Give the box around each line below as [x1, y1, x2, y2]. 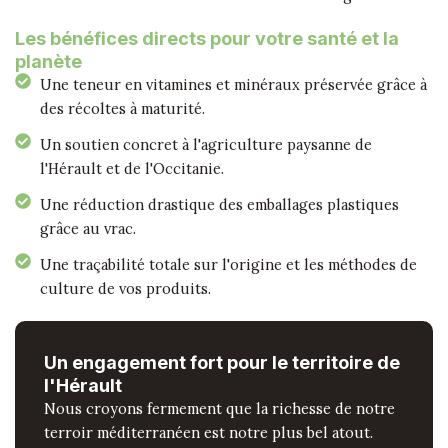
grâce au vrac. [40, 219, 136, 239]
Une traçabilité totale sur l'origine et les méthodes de [40, 255, 417, 275]
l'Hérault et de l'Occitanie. [40, 159, 224, 179]
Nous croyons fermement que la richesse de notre [44, 398, 396, 418]
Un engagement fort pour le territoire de [44, 351, 401, 373]
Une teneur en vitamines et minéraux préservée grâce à [40, 75, 427, 95]
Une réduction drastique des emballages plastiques [40, 195, 399, 215]
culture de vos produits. [40, 279, 211, 299]
